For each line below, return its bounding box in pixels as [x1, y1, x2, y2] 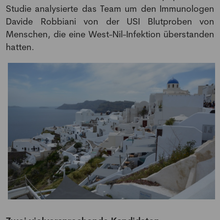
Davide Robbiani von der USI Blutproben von [6, 16, 214, 27]
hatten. [6, 41, 34, 53]
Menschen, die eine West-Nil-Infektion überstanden [6, 28, 214, 40]
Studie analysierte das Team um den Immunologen [6, 3, 214, 14]
